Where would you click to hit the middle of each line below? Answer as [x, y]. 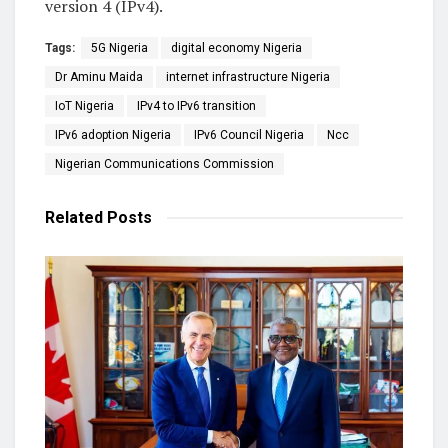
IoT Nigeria [84, 106]
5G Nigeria [119, 48]
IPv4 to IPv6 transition [196, 106]
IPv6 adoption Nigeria [113, 135]
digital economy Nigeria [236, 48]
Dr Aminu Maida [99, 77]
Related [74, 218]
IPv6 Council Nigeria [249, 135]
